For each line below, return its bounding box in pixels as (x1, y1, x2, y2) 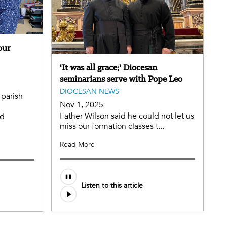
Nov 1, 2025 (60, 99, 103, 111)
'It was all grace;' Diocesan (60, 62, 157, 73)
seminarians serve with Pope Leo (60, 73, 182, 85)
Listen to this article (81, 180, 143, 191)
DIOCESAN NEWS (60, 87, 119, 97)
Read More (60, 140, 95, 150)
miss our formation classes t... (60, 121, 164, 132)
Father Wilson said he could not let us (60, 110, 194, 122)
